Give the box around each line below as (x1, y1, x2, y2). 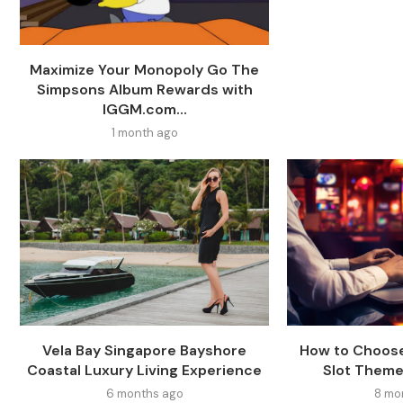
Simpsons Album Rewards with (36, 79, 253, 99)
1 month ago (111, 124, 178, 140)
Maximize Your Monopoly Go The (30, 59, 260, 79)
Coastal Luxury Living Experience (27, 360, 263, 380)
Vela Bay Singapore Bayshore (42, 340, 247, 360)
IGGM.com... (102, 99, 187, 119)
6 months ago (105, 385, 184, 401)
